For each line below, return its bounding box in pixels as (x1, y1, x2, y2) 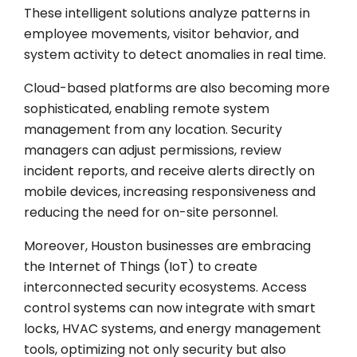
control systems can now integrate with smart (24, 298, 316, 317)
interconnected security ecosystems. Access (24, 277, 307, 296)
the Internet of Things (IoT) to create (24, 257, 257, 276)
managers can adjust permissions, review (24, 140, 281, 159)
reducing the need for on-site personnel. (24, 202, 278, 222)
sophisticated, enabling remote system (24, 99, 269, 118)
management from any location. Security (24, 120, 282, 139)
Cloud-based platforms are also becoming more (24, 78, 330, 97)
